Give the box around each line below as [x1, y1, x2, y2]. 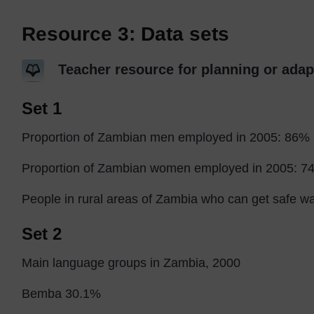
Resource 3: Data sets [22, 23, 230, 45]
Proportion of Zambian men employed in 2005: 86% [22, 130, 310, 144]
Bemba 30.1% [22, 286, 102, 301]
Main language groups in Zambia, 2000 [22, 255, 241, 270]
